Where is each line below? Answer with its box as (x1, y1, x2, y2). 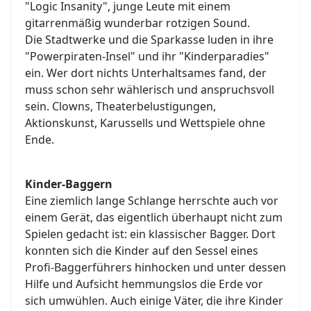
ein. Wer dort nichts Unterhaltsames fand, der (25, 65, 267, 81)
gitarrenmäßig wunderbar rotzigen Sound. (25, 15, 250, 31)
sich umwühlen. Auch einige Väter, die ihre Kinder (25, 292, 283, 308)
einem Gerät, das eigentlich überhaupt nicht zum (25, 209, 283, 225)
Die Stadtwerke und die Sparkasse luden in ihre (25, 31, 274, 47)
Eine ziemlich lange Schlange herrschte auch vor (25, 192, 278, 208)
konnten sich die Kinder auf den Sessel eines (25, 242, 258, 258)
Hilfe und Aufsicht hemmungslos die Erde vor (25, 276, 263, 292)
